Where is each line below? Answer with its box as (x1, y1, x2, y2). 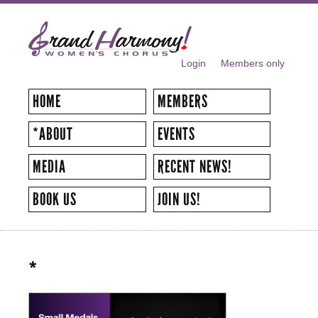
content (114, 35, 148, 47)
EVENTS (157, 124, 195, 144)
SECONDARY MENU (28, 59, 162, 90)
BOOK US (33, 189, 77, 209)
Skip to (114, 6, 145, 17)
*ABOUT (33, 124, 73, 144)
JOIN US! (157, 189, 201, 209)
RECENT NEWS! (157, 156, 232, 177)
